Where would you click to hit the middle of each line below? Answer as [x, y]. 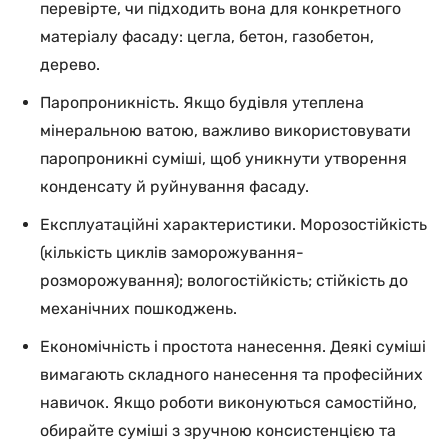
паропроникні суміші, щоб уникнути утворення [223, 158]
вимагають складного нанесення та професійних [231, 374]
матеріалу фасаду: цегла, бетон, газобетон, [207, 36]
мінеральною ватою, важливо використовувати [225, 130]
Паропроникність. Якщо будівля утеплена [202, 102]
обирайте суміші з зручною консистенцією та [218, 430]
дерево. [70, 64]
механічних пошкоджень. [138, 308]
